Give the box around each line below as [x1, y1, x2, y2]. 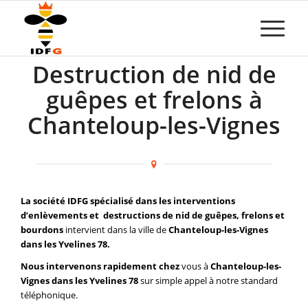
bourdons [21, 223, 63, 236]
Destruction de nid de [32, 58, 276, 90]
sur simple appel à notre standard [138, 274, 278, 287]
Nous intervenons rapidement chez [21, 260, 179, 273]
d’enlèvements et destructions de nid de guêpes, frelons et [21, 209, 285, 222]
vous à [179, 260, 210, 273]
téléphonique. [21, 289, 78, 302]
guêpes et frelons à [45, 84, 263, 115]
